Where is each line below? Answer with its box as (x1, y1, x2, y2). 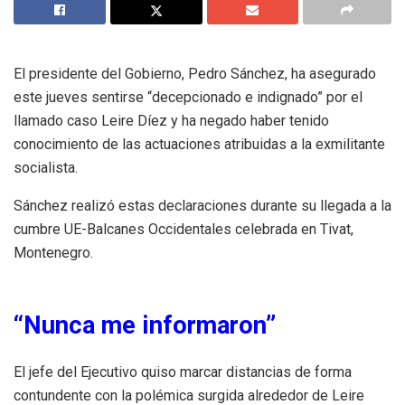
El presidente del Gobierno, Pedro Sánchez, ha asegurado (14, 64, 376, 82)
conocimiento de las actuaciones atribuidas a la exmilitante (14, 135, 385, 153)
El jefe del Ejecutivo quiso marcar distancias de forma (14, 363, 352, 381)
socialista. (14, 158, 78, 176)
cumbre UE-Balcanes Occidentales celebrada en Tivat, (14, 220, 353, 238)
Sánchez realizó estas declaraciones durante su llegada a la (14, 196, 391, 214)
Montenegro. (14, 243, 93, 261)
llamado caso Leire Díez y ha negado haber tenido (14, 111, 329, 129)
